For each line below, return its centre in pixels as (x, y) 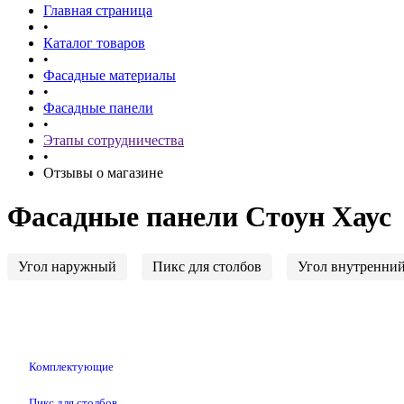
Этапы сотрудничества (114, 140)
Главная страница (98, 10)
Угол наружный (67, 266)
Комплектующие (71, 366)
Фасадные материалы (110, 75)
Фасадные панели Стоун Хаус (199, 217)
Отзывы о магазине (103, 173)
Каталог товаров (94, 43)
